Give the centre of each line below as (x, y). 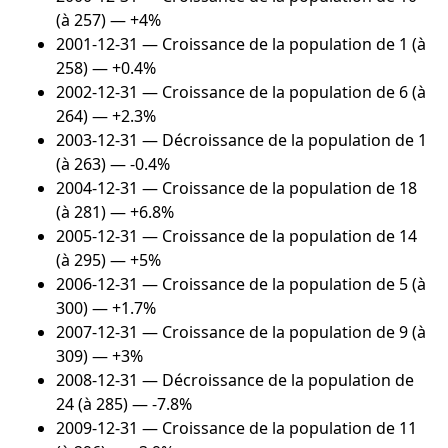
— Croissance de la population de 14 (277, 236)
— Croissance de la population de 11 (277, 428)
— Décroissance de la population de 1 (282, 140)
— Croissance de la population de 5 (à (282, 284)
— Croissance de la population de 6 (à (282, 92)
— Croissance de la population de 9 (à (282, 332)
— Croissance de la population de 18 (277, 188)
